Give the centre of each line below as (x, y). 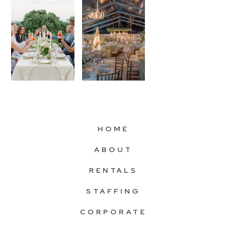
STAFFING (113, 191)
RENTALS (113, 170)
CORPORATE (113, 212)
